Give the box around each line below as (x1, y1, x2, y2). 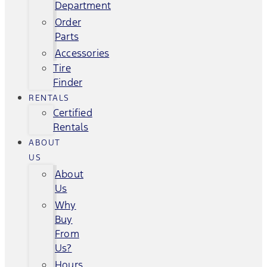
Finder (53, 76, 83, 89)
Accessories (55, 46, 110, 60)
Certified (53, 106, 92, 119)
